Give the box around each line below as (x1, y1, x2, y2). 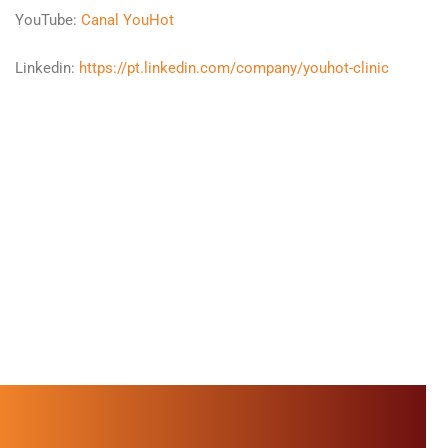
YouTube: (15, 10, 81, 29)
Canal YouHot (81, 10, 174, 29)
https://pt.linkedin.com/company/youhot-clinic (79, 58, 389, 77)
